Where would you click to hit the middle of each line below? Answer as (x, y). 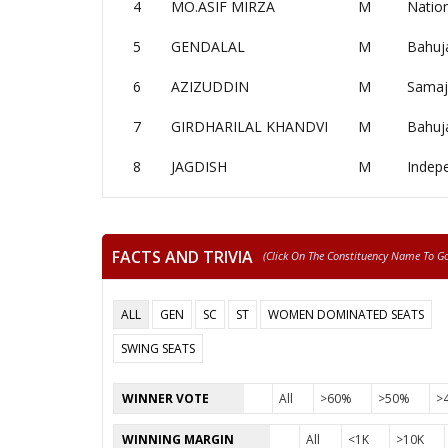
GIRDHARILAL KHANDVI (249, 126)
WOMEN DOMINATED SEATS (346, 314)
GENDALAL (208, 46)
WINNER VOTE (165, 398)
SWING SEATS (158, 348)
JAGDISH (199, 166)
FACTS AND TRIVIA (182, 256)
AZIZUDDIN (210, 86)
